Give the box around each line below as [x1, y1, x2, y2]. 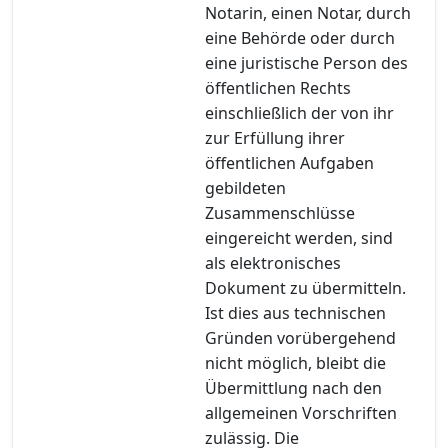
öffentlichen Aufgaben [205, 151, 374, 174]
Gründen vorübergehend [205, 326, 396, 349]
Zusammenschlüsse [205, 201, 355, 224]
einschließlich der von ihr [205, 101, 394, 124]
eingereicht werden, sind [205, 226, 393, 249]
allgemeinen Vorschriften [205, 401, 397, 424]
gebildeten [205, 176, 286, 199]
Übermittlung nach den [205, 376, 382, 399]
